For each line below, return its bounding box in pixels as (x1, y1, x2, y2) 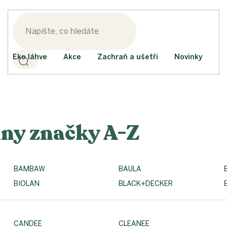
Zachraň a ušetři (97, 53, 158, 61)
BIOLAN (14, 179, 40, 188)
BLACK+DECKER (119, 179, 173, 188)
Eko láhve (13, 53, 47, 61)
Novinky (174, 53, 203, 61)
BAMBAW (14, 164, 45, 173)
